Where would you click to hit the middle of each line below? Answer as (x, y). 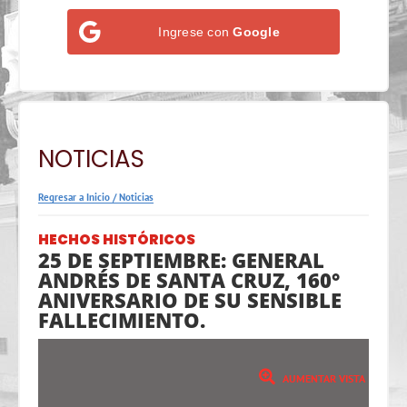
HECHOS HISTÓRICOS (117, 240)
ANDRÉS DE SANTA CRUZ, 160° (189, 280)
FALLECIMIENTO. (122, 320)
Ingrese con (196, 31)
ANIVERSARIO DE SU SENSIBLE (190, 300)
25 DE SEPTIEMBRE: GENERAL (181, 260)
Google (256, 31)
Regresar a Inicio (74, 198)
